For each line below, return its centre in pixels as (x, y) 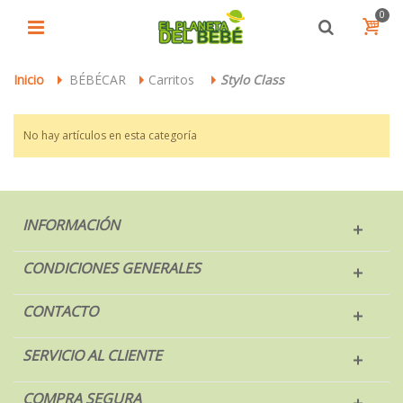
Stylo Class (252, 80)
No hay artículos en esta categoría (110, 135)
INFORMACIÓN (71, 224)
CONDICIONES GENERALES (112, 268)
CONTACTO (60, 311)
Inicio (29, 80)
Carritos (173, 80)
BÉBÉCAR (98, 80)
